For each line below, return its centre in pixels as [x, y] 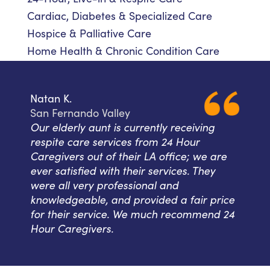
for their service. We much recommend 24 [132, 214]
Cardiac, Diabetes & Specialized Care [120, 16]
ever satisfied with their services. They [123, 171]
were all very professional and [104, 185]
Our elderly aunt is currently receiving [122, 127]
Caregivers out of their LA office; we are [128, 156]
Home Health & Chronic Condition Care [123, 51]
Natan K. [51, 99]
